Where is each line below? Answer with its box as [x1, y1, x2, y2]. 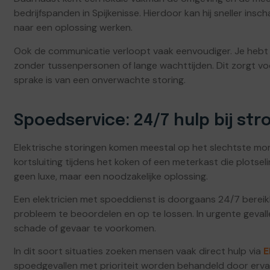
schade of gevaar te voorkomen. [14, 221, 156, 234]
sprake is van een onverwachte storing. [14, 73, 186, 86]
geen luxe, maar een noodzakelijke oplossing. [14, 169, 208, 183]
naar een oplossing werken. [14, 21, 133, 34]
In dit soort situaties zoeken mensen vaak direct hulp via [14, 245, 263, 258]
